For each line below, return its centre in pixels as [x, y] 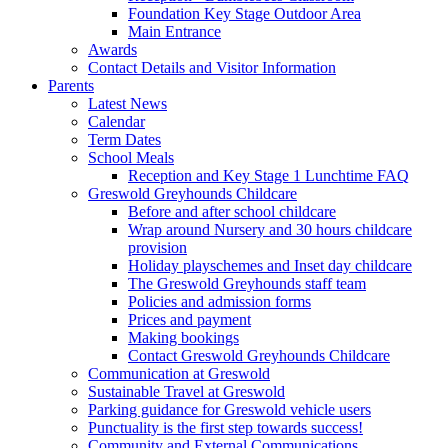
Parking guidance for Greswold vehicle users [229, 409]
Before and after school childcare [232, 211]
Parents [71, 85]
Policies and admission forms [219, 301]
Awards [112, 49]
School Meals [131, 157]
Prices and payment [189, 319]
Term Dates [124, 139]
